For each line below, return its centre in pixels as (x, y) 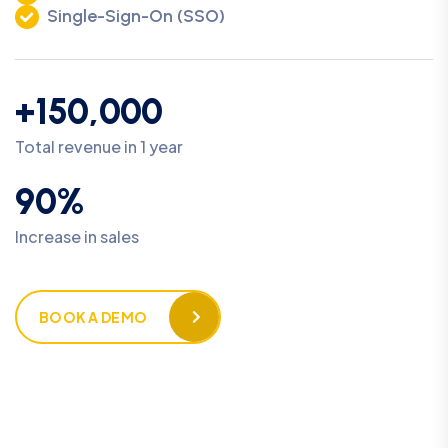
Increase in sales (77, 236)
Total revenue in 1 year (99, 146)
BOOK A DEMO (93, 316)
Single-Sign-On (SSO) (136, 15)
